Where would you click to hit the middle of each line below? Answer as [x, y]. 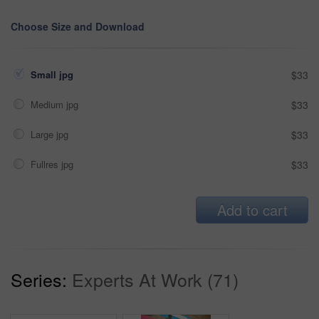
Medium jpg [56, 104]
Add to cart [252, 209]
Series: [39, 279]
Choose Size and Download [78, 26]
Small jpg [53, 74]
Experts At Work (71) [155, 279]
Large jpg [51, 134]
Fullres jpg [53, 164]
